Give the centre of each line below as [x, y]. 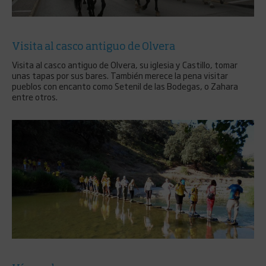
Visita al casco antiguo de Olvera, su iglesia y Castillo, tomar [125, 64]
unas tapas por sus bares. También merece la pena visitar [120, 75]
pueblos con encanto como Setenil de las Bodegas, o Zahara [125, 86]
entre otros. [35, 96]
